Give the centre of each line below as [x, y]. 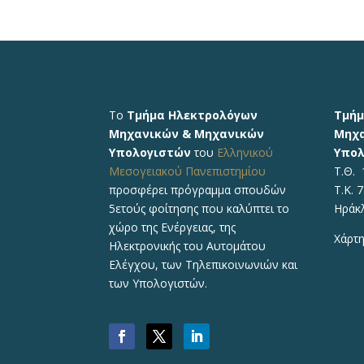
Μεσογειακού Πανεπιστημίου [188, 171]
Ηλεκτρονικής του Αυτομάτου [188, 246]
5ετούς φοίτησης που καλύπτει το [199, 209]
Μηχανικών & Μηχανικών [187, 134]
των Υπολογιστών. [158, 284]
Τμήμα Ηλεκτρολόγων [193, 115]
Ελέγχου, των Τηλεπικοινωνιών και [204, 265]
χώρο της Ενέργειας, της [173, 227]
